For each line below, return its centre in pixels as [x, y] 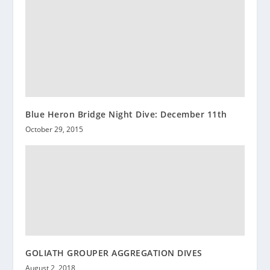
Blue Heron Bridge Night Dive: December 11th [126, 114]
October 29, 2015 [55, 129]
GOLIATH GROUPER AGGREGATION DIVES [114, 253]
